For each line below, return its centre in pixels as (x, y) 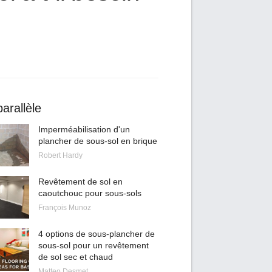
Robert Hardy (60, 155)
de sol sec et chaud (75, 257)
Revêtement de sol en (80, 182)
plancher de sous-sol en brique (97, 141)
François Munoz (64, 208)
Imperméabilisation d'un (84, 129)
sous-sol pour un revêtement (93, 245)
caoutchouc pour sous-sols (90, 193)
